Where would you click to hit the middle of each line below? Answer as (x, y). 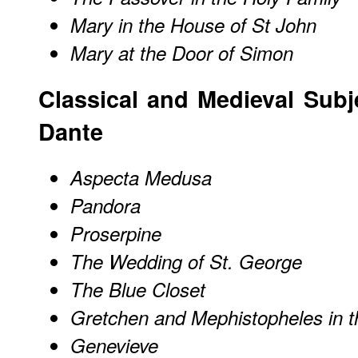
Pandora (105, 205)
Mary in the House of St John (193, 25)
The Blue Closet (138, 289)
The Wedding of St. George (186, 261)
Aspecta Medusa (141, 177)
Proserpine (116, 233)
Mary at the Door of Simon (182, 53)
